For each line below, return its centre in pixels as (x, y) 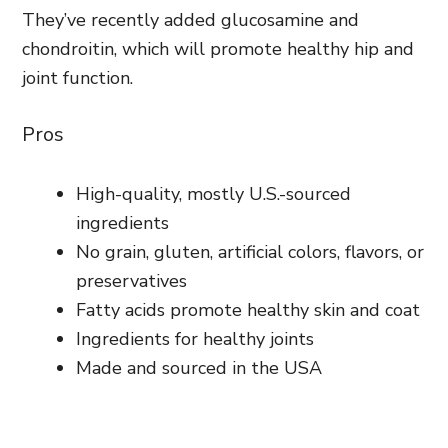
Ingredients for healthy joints (195, 338)
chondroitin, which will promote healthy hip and (218, 48)
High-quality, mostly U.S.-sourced (213, 193)
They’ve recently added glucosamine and (190, 19)
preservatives (131, 280)
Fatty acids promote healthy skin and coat (248, 309)
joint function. (77, 77)
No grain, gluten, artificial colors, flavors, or (250, 251)
